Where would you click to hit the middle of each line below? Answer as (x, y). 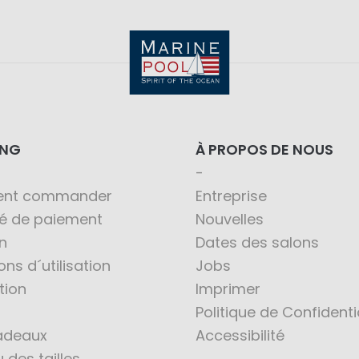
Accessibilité (240, 335)
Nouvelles (230, 219)
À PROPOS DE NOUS (264, 149)
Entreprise (231, 196)
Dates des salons (257, 242)
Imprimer (228, 288)
